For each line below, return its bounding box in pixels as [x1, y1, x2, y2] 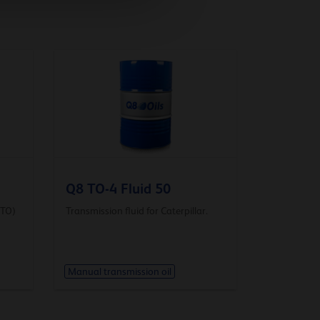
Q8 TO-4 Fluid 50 [66, 180, 171, 196]
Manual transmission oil [67, 266, 171, 278]
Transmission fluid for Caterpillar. [66, 204, 208, 216]
